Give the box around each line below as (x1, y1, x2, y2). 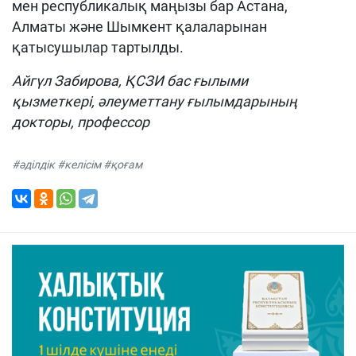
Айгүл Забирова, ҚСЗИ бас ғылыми (12, 72, 248, 89)
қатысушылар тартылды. (12, 39, 184, 56)
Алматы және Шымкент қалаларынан (12, 18, 267, 35)
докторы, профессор (12, 114, 149, 130)
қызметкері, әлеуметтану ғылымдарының (12, 93, 297, 110)
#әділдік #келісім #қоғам (12, 158, 142, 171)
